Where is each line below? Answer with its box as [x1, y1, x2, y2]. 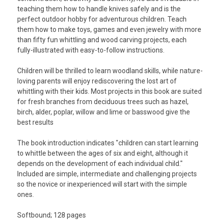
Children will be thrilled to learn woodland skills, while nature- [17, 67, 203, 75]
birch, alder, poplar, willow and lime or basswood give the [17, 108, 190, 116]
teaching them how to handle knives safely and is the [17, 5, 181, 13]
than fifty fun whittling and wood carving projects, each [17, 36, 187, 44]
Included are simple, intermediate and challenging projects [17, 170, 197, 178]
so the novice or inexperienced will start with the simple [17, 180, 187, 189]
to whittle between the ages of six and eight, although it [17, 149, 188, 158]
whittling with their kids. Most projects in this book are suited [17, 87, 202, 96]
